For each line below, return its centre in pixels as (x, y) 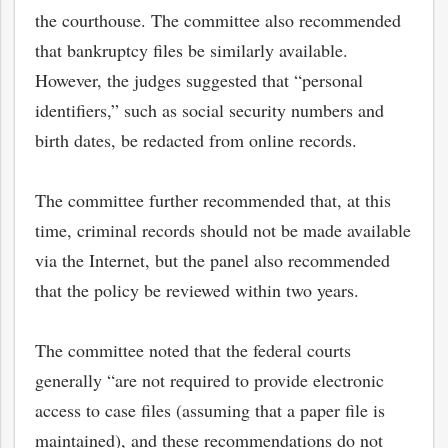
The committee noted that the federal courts (193, 350)
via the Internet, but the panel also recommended (212, 260)
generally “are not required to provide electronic (209, 380)
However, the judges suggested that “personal (199, 80)
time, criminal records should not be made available (223, 230)
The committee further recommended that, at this (213, 200)
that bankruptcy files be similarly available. (191, 50)
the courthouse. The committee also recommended (218, 20)
